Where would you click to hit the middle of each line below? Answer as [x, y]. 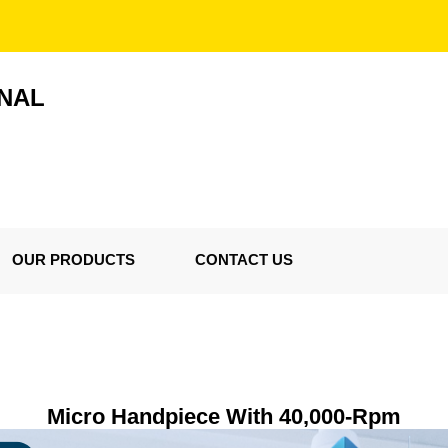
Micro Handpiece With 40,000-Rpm [224, 416]
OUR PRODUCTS [73, 259]
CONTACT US [244, 259]
